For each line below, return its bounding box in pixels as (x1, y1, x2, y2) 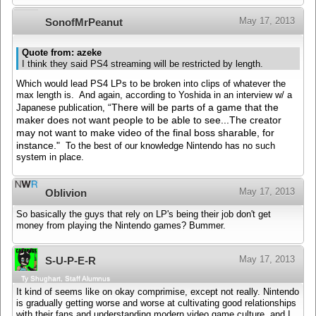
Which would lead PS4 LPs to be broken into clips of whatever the (16, 79, 286, 90)
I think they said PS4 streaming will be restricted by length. (22, 59, 263, 69)
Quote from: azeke (22, 47, 102, 58)
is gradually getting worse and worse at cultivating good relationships (16, 298, 296, 309)
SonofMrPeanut (45, 16, 123, 29)
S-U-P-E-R (45, 255, 96, 267)
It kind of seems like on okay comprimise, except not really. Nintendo (16, 287, 299, 298)
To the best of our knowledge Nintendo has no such (66, 141, 275, 152)
